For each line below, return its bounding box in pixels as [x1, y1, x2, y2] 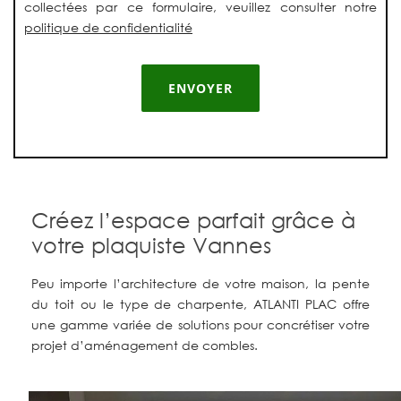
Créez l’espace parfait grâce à [31, 207, 355, 233]
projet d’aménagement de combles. [31, 337, 258, 353]
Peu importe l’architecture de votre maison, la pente [31, 275, 370, 291]
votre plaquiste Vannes [31, 232, 271, 258]
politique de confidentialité [24, 20, 192, 35]
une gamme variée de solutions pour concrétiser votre [31, 316, 370, 332]
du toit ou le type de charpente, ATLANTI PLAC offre [31, 295, 370, 311]
